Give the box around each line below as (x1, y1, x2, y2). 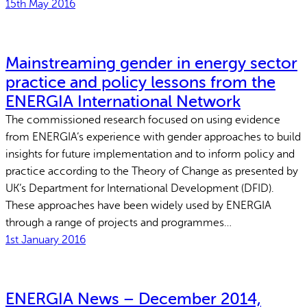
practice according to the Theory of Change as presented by (5, 164, 298, 177)
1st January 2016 (5, 233, 86, 246)
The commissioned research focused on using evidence (5, 113, 280, 126)
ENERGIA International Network (5, 92, 241, 111)
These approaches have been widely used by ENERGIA (5, 199, 271, 212)
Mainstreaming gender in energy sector (5, 53, 297, 73)
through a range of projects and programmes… (5, 216, 232, 229)
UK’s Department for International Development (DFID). (5, 182, 274, 195)
